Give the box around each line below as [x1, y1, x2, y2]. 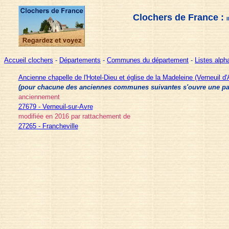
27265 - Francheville [18, 122, 78, 130]
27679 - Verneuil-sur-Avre [18, 103, 93, 110]
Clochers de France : [132, 12, 226, 22]
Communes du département [107, 56, 189, 64]
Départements [59, 56, 101, 64]
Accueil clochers [4, 56, 53, 64]
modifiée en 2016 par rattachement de [18, 112, 130, 120]
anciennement [18, 93, 60, 101]
